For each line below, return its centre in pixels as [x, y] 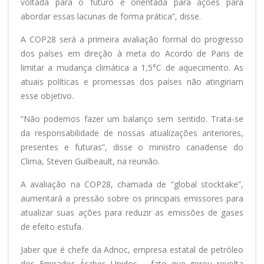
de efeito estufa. [52, 227]
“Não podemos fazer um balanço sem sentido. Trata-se [132, 119]
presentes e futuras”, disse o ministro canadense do [132, 147]
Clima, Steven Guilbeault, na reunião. [90, 161]
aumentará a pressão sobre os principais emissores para [132, 199]
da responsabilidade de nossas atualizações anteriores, [132, 133]
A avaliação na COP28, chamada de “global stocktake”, [132, 184]
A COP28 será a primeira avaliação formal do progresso [132, 39]
